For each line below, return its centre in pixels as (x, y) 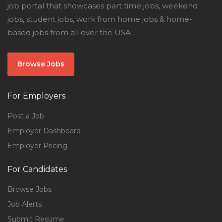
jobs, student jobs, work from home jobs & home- (100, 19)
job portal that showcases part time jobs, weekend (103, 6)
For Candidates (37, 169)
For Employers (36, 96)
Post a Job (26, 116)
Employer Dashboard (44, 131)
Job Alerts (25, 204)
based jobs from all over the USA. (70, 32)
